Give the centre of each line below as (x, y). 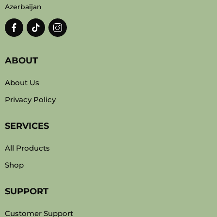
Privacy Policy (30, 100)
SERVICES (27, 126)
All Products (27, 148)
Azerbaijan (23, 7)
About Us (22, 83)
